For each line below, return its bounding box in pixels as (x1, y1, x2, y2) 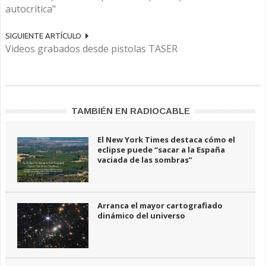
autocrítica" (5, 2, 56, 15)
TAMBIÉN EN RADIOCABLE (71, 106, 190, 116)
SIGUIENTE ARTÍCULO (5, 31, 81, 40)
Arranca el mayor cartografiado (97, 200, 223, 211)
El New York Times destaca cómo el (97, 134, 235, 145)
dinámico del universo (97, 210, 185, 221)
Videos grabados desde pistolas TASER (5, 42, 178, 55)
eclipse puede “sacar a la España (97, 144, 225, 155)
